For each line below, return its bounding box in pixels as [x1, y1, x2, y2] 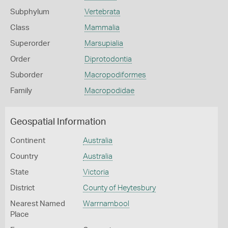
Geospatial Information [10, 118, 106, 127]
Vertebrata [84, 8, 120, 16]
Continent [10, 137, 45, 145]
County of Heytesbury [82, 184, 156, 192]
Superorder [10, 40, 50, 47]
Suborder [10, 71, 43, 79]
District [10, 184, 35, 192]
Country [10, 153, 38, 160]
